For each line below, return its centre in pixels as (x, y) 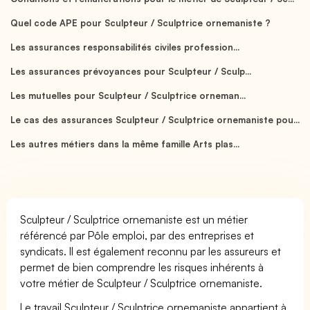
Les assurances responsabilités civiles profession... (125, 47)
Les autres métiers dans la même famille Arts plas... (125, 144)
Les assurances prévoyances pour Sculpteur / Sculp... (131, 71)
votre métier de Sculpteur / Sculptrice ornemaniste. (142, 283)
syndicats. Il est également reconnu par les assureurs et (151, 251)
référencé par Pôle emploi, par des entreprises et (137, 235)
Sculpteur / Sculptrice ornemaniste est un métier (134, 219)
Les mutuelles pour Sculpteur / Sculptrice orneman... (128, 95)
